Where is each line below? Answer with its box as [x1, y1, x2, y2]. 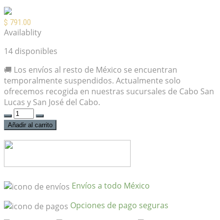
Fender [3, 118, 29, 129]
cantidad [3, 172, 36, 183]
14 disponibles [4, 46, 57, 57]
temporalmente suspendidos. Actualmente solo [4, 75, 181, 86]
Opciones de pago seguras [70, 200, 168, 211]
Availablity [4, 27, 41, 38]
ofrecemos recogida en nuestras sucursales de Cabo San [4, 86, 214, 97]
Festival [3, 129, 31, 140]
